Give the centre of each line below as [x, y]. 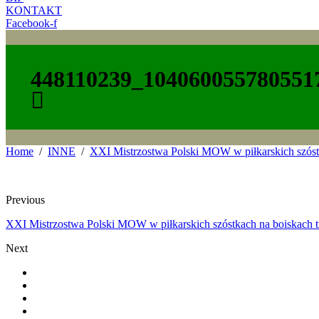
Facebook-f [31, 23]
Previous [25, 199]
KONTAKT [34, 10]
